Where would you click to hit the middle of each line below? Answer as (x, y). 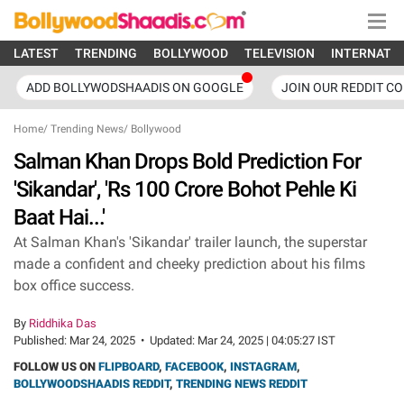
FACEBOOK (194, 367)
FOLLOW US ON (56, 367)
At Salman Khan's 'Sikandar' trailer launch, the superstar (190, 242)
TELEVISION (280, 53)
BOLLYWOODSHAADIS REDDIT (92, 384)
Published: (41, 340)
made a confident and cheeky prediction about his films (189, 264)
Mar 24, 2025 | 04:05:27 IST (266, 340)
